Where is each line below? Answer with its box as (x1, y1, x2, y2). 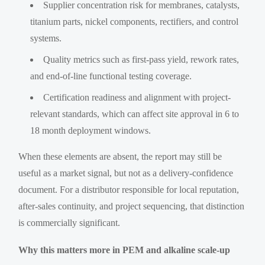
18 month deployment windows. (30, 125, 151, 135)
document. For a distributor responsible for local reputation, (18, 184, 240, 195)
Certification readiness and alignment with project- (43, 92, 231, 102)
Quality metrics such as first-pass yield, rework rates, (43, 54, 240, 64)
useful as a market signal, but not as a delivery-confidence (18, 167, 234, 178)
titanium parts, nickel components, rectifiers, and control (30, 16, 239, 27)
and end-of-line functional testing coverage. (30, 70, 192, 81)
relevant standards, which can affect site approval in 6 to (30, 108, 240, 119)
